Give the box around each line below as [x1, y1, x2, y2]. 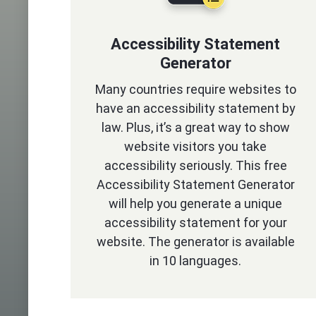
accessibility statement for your [104, 215, 287, 230]
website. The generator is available [96, 234, 295, 249]
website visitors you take [124, 139, 267, 154]
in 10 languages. [150, 253, 242, 268]
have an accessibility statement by [95, 101, 296, 116]
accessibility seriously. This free [104, 158, 287, 173]
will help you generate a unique [109, 196, 283, 211]
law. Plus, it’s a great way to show [101, 120, 290, 135]
